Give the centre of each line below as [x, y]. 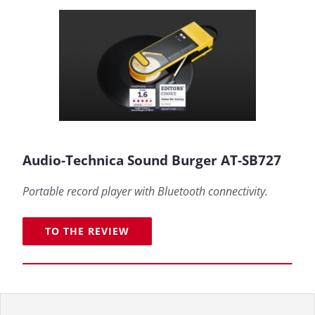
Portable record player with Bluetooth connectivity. [145, 191]
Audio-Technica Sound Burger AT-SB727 [152, 160]
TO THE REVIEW [87, 231]
